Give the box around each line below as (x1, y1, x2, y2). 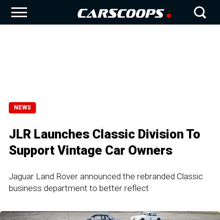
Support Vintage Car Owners (9, 143, 172, 158)
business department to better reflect (9, 183, 149, 193)
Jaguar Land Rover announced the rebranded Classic (9, 171, 203, 181)
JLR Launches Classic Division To (9, 127, 200, 141)
